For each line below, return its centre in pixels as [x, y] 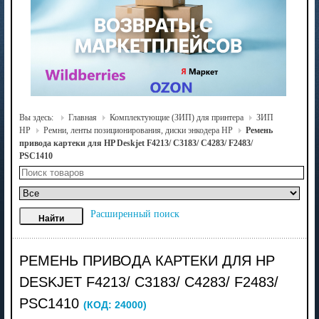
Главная [82, 117]
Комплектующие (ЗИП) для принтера [176, 117]
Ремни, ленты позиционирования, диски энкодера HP [138, 130]
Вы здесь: [37, 117]
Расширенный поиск [135, 214]
